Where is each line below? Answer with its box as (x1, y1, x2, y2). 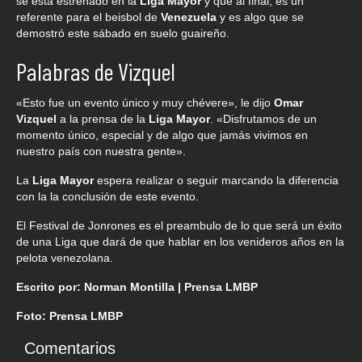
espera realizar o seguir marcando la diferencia (94, 174, 339, 187)
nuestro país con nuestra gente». (16, 145, 186, 158)
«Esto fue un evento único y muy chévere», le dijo (16, 96, 271, 110)
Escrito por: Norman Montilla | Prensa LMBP (16, 280, 258, 294)
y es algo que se (217, 11, 304, 24)
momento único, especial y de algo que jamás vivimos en (16, 128, 308, 142)
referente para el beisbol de (16, 11, 161, 24)
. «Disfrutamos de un (210, 112, 317, 126)
